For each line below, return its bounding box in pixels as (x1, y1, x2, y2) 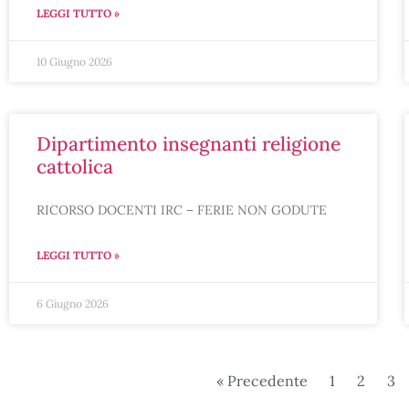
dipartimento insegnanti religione (37, 131, 51, 156)
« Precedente (216, 372, 308, 390)
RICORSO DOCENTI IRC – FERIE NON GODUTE (37, 202, 327, 218)
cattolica (37, 154, 113, 179)
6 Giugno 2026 (37, 297, 109, 310)
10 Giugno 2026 (37, 55, 112, 68)
